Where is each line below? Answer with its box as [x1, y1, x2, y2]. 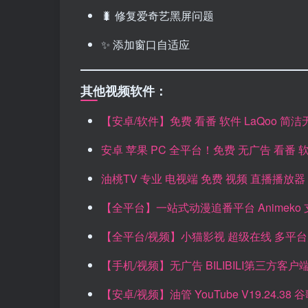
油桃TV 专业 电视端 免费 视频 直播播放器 [101, 170, 305, 186]
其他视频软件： [80, 81, 167, 100]
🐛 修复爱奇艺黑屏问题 [101, 7, 214, 23]
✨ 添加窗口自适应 [101, 36, 190, 52]
